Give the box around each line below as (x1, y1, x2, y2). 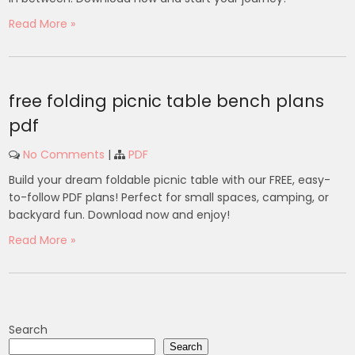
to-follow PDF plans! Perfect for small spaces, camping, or (9, 189, 330, 205)
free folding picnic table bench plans (9, 90, 325, 113)
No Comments (23, 147, 105, 162)
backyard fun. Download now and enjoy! (9, 207, 231, 223)
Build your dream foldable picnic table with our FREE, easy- (9, 172, 331, 188)
